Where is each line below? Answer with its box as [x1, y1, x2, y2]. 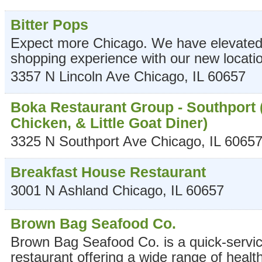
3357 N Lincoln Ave [11, 68, 130, 84]
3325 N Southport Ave [11, 133, 147, 149]
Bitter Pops [11, 16, 88, 33]
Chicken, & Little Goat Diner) [11, 115, 208, 131]
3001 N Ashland [11, 182, 108, 198]
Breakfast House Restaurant [11, 164, 206, 180]
